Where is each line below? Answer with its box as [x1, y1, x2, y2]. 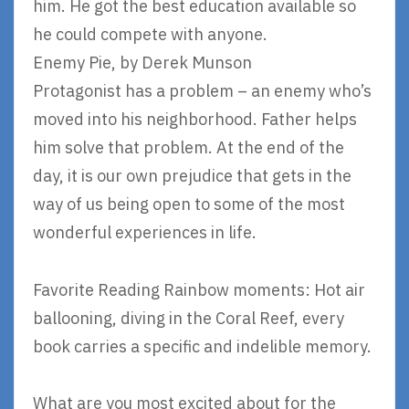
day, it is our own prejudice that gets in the [33, 165, 351, 187]
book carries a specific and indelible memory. [33, 335, 372, 357]
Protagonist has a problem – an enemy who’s [33, 80, 372, 102]
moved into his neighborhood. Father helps [33, 109, 357, 131]
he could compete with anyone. [33, 24, 267, 46]
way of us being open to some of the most [33, 194, 345, 215]
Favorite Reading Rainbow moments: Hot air [33, 278, 365, 300]
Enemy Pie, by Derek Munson [33, 52, 252, 74]
